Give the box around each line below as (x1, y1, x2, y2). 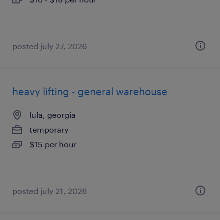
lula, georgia (29, 110, 76, 119)
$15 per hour (29, 139, 77, 149)
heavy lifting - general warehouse (12, 85, 167, 97)
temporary (29, 125, 69, 134)
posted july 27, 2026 (12, 41, 87, 51)
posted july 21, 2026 (12, 186, 87, 195)
